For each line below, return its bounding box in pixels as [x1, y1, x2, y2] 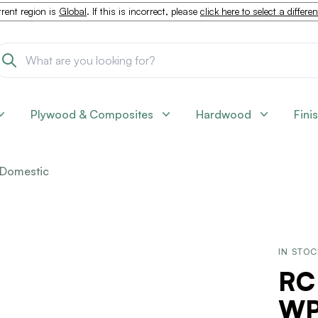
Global [59, 6, 87, 17]
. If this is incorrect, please [87, 6, 200, 17]
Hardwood [196, 107, 251, 121]
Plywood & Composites [31, 107, 153, 121]
